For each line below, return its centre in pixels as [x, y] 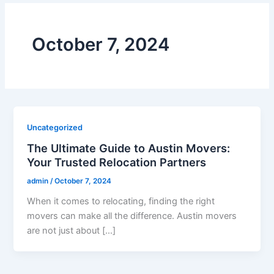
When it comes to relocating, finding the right [121, 202]
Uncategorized [55, 127]
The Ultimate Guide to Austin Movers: [129, 148]
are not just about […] [72, 231]
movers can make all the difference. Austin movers [132, 216]
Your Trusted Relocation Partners [117, 162]
